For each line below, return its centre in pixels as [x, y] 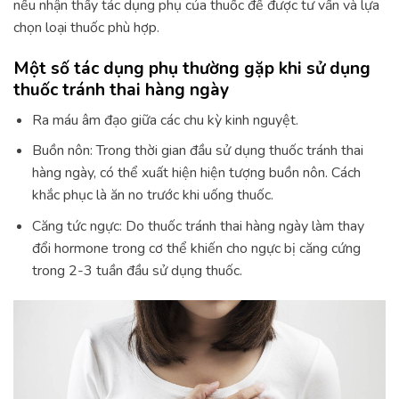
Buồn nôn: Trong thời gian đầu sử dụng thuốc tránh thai [197, 151]
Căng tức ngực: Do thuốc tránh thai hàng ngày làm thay [198, 226]
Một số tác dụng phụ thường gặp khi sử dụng [192, 68]
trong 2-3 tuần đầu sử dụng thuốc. [137, 270]
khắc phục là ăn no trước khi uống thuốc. [152, 195]
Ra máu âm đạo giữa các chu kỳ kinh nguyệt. [165, 120]
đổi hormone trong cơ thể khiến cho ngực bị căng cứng [196, 248]
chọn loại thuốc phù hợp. [86, 28]
